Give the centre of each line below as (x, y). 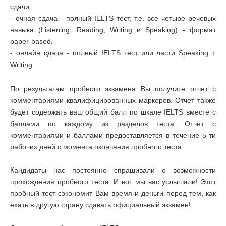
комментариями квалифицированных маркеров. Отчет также (113, 100)
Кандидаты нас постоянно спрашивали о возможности (113, 170)
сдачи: (21, 7)
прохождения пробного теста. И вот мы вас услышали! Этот (113, 182)
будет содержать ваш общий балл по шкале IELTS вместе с (113, 112)
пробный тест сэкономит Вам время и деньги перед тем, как (113, 193)
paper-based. (32, 41)
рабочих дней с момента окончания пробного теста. (97, 147)
